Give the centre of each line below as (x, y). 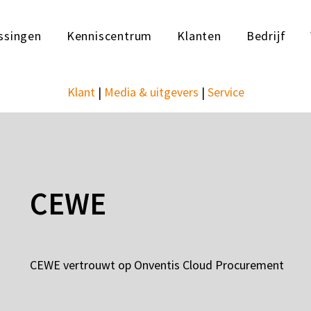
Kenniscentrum (109, 36)
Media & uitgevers (151, 92)
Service (226, 92)
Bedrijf (266, 36)
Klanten (199, 36)
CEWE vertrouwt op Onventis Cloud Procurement (157, 265)
